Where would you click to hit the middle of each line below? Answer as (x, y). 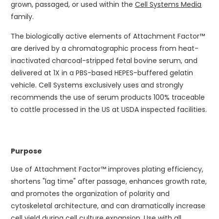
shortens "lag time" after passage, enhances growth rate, (109, 181)
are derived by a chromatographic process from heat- (105, 48)
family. (22, 17)
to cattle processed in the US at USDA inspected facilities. (109, 109)
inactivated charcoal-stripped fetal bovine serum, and (104, 61)
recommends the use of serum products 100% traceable (108, 97)
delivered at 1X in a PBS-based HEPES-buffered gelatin (102, 73)
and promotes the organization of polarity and (90, 194)
